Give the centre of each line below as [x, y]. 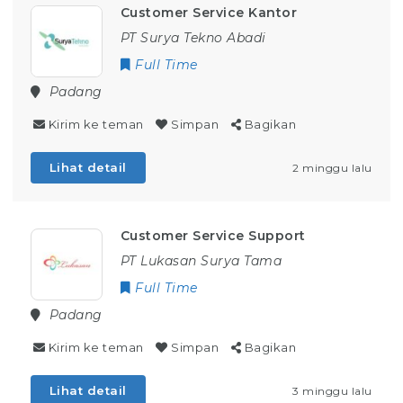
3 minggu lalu [332, 391]
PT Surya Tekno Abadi [193, 38]
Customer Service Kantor [209, 13]
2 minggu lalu [332, 168]
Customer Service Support [213, 236]
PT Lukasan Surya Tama [201, 261]
